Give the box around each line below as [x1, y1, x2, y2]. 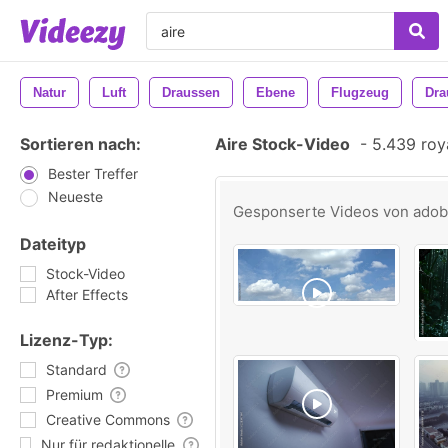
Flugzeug [331, 85, 389, 100]
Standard [46, 361, 107, 378]
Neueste [48, 188, 103, 205]
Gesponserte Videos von [233, 202, 413, 221]
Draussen [162, 85, 220, 100]
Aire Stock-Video [215, 134, 350, 154]
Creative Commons [46, 411, 170, 428]
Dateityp [20, 234, 86, 254]
